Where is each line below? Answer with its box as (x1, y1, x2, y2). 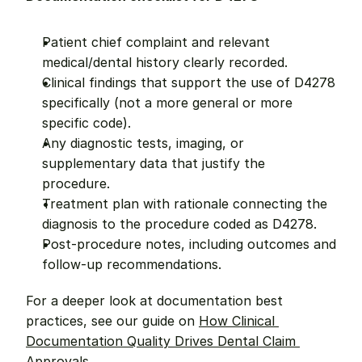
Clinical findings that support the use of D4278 (42, 74, 335, 90)
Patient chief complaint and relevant (42, 34, 270, 50)
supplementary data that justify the (42, 155, 265, 171)
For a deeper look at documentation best (26, 293, 283, 309)
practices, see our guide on (26, 313, 199, 329)
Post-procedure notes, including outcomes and (42, 236, 336, 252)
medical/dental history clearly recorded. (42, 54, 288, 70)
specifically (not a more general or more (42, 95, 293, 111)
